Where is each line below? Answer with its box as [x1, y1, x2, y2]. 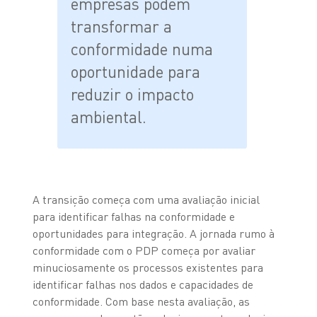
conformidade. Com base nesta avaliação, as [32, 294, 250, 309]
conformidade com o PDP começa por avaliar [32, 243, 255, 258]
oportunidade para [71, 61, 201, 81]
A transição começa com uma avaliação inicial [32, 192, 260, 207]
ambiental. [71, 106, 147, 127]
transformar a [71, 16, 173, 36]
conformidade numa [71, 38, 214, 59]
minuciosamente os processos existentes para [32, 260, 263, 275]
